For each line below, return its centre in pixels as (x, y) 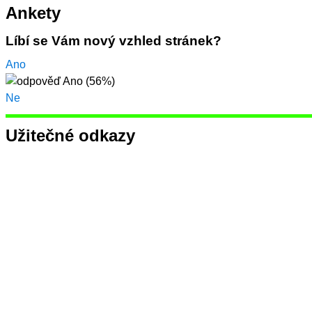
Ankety (33, 13)
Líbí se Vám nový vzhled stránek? (114, 40)
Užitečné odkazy (70, 136)
